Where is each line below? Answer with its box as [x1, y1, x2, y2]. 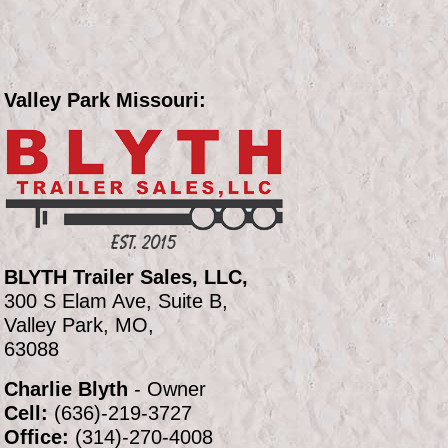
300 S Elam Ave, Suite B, [4, 290, 228, 313]
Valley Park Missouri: [4, 89, 206, 112]
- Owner [128, 378, 206, 401]
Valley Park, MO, [4, 314, 154, 337]
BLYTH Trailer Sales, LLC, [4, 266, 248, 289]
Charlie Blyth [4, 378, 128, 401]
